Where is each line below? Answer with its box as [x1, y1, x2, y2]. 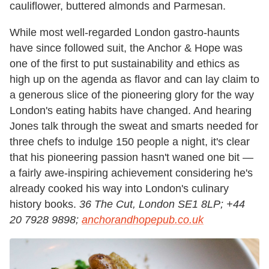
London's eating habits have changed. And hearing [10, 104, 252, 116]
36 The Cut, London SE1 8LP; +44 [79, 198, 245, 210]
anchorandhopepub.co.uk [82, 213, 204, 226]
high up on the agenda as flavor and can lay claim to [10, 73, 259, 85]
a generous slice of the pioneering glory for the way [10, 88, 254, 101]
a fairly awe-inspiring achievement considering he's [10, 166, 253, 179]
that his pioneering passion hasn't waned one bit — [10, 151, 253, 163]
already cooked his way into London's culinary [10, 182, 229, 195]
